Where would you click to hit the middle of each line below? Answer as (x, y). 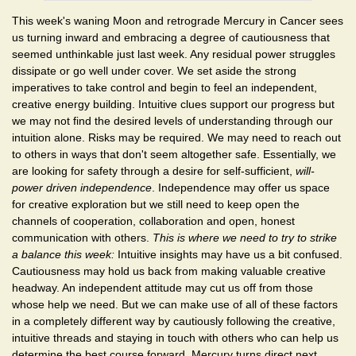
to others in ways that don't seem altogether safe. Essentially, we (174, 154)
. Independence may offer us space (241, 187)
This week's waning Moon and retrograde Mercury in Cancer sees (178, 20)
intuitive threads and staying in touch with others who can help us (175, 337)
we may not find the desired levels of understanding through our (172, 120)
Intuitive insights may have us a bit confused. (228, 254)
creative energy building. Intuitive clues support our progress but (173, 104)
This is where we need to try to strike (245, 237)
